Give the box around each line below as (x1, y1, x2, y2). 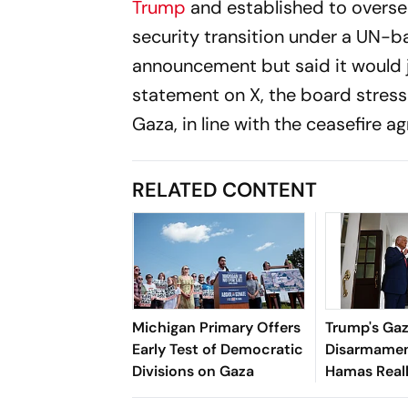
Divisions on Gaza (132, 361, 255, 381)
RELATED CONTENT (132, 176, 318, 203)
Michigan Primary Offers (132, 317, 301, 337)
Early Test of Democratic (132, 339, 304, 359)
